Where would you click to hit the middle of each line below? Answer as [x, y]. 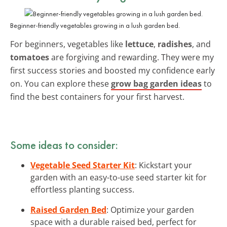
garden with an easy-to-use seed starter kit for [119, 177]
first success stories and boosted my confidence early [112, 70]
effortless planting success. [82, 189]
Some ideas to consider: [64, 145]
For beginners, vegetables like [68, 44]
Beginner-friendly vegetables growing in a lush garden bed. [95, 25]
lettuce [139, 44]
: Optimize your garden [150, 210]
